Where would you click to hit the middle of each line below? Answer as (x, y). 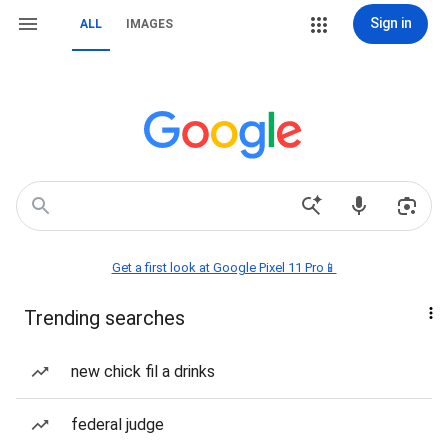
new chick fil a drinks (143, 371)
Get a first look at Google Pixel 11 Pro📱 (224, 267)
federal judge (117, 424)
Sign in (390, 23)
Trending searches (104, 318)
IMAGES (149, 24)
